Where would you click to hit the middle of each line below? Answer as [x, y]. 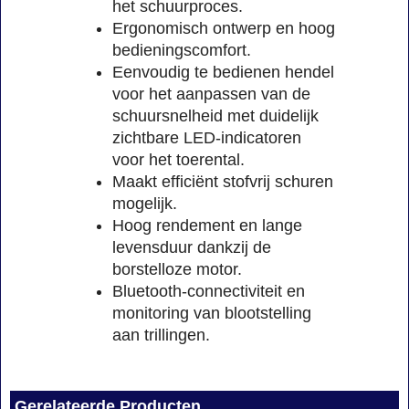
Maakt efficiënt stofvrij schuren [223, 181]
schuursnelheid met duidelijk [215, 115]
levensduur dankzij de [192, 247]
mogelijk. [145, 203]
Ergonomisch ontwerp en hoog [224, 28]
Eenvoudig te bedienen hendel [223, 72]
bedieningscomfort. [182, 50]
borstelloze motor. [177, 269]
